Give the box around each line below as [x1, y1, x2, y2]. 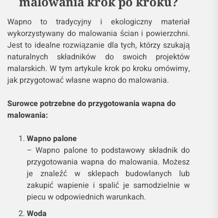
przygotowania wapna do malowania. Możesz [27, 156, 190, 168]
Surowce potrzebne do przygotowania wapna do [7, 97, 176, 109]
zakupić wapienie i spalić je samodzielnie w [27, 179, 190, 191]
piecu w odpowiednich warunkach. [27, 191, 146, 203]
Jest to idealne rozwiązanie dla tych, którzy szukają [7, 39, 190, 51]
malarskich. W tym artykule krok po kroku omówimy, [7, 62, 190, 74]
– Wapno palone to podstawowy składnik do [27, 144, 190, 156]
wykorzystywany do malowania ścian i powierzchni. [7, 27, 190, 39]
